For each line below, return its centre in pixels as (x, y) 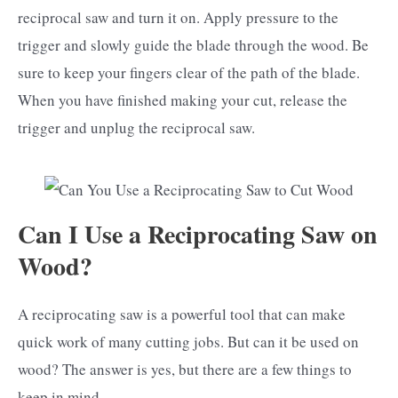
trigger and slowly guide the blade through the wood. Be (193, 45)
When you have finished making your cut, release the (183, 100)
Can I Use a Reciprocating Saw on (198, 234)
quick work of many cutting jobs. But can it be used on (188, 341)
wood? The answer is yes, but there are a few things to (185, 369)
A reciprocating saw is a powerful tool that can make (182, 314)
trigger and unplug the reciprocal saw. (136, 128)
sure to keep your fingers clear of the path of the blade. (189, 73)
